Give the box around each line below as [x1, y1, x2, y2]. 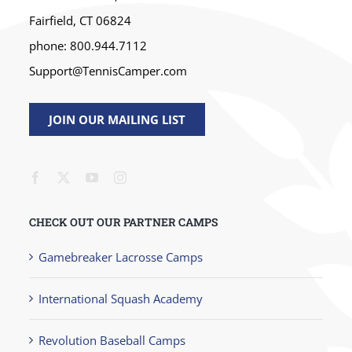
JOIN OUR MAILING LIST [49, 112, 186, 128]
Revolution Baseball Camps [38, 332, 186, 348]
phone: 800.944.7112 [29, 38, 148, 54]
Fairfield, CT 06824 [29, 13, 132, 29]
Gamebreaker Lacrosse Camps [38, 248, 203, 265]
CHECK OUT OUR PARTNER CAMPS [29, 214, 218, 230]
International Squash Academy [38, 290, 203, 306]
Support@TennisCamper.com [29, 63, 188, 79]
